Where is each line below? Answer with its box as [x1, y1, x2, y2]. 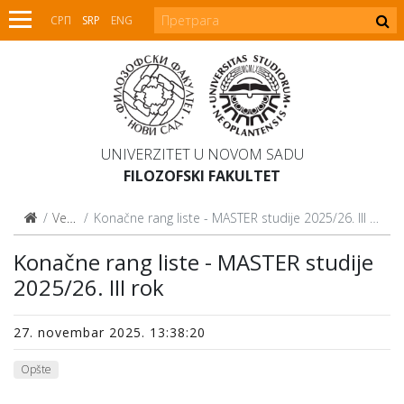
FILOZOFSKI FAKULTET [124, 166, 280, 186]
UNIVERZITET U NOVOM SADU [100, 144, 304, 164]
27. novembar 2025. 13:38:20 [14, 324, 206, 341]
